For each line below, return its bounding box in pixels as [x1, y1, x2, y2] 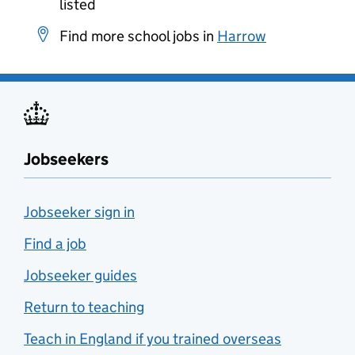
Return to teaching [24, 298, 144, 316]
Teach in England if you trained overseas [24, 330, 281, 348]
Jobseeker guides [24, 266, 137, 284]
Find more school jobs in [59, 27, 217, 45]
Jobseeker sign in [24, 203, 135, 221]
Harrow [217, 27, 266, 45]
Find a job [24, 235, 86, 253]
